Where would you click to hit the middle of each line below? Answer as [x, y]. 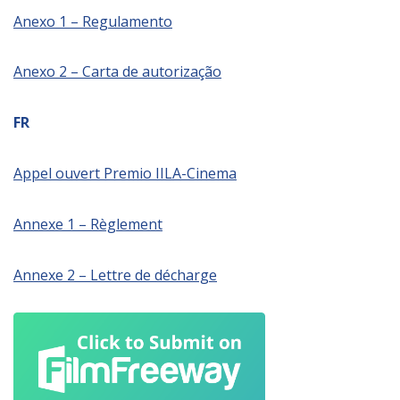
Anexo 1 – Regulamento [93, 21]
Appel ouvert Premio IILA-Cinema [125, 174]
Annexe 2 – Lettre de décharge [115, 275]
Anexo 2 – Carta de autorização [117, 72]
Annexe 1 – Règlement [88, 224]
